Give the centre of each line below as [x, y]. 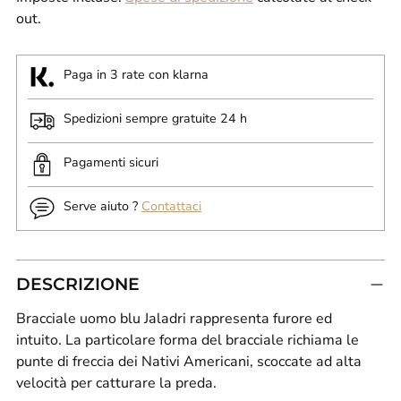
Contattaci [171, 206]
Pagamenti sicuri [111, 162]
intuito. [41, 341]
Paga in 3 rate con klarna [136, 74]
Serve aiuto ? [102, 206]
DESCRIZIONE [78, 284]
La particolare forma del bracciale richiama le [212, 341]
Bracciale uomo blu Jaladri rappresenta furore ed [174, 319]
